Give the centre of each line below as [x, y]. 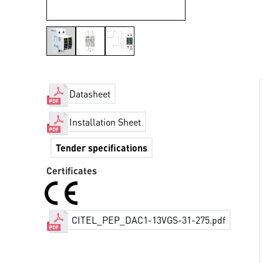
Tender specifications [102, 148]
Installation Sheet [105, 122]
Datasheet [90, 94]
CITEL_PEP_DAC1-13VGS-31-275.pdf [148, 220]
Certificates [72, 171]
